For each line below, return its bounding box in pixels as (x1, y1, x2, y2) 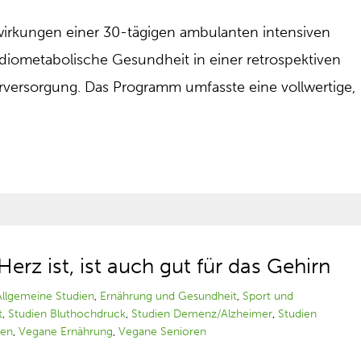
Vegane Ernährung (19, 325, 114, 338)
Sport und (243, 289, 294, 303)
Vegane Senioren (118, 325, 207, 338)
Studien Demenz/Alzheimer (131, 307, 273, 321)
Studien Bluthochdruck (8, 307, 127, 321)
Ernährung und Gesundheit (100, 289, 238, 303)
